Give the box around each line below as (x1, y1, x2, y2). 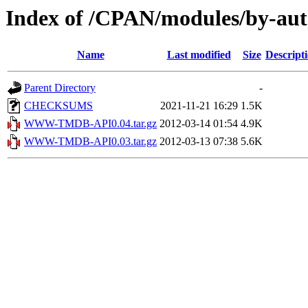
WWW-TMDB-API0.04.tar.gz (24, 118, 157, 130)
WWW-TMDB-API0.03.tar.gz (24, 135, 157, 148)
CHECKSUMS (24, 100, 93, 112)
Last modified (166, 49, 231, 61)
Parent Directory (24, 82, 96, 94)
